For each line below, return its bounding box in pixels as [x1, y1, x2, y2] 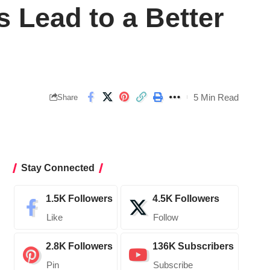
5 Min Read [193, 92, 239, 102]
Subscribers [177, 241, 234, 252]
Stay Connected [20, 163, 95, 174]
